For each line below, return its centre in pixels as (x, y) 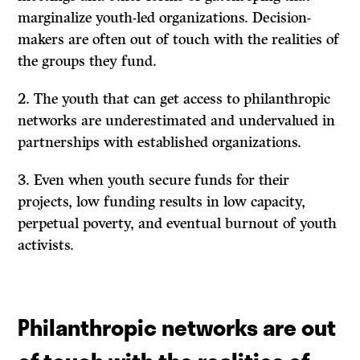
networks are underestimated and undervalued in (177, 121)
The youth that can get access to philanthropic (182, 99)
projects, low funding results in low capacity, (162, 202)
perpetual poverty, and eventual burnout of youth (178, 224)
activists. (46, 245)
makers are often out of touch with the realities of (179, 40)
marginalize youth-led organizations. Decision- (165, 18)
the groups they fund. (88, 61)
